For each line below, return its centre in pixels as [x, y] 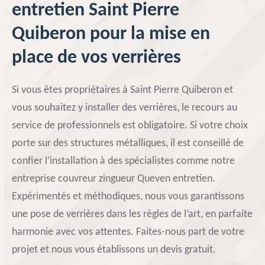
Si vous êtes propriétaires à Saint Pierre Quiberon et [122, 90]
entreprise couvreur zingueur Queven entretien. [114, 179]
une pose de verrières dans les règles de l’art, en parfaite [132, 214]
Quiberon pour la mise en [111, 34]
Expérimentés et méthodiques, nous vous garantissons [128, 197]
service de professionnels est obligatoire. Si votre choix [130, 126]
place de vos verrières [96, 58]
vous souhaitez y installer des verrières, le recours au [125, 108]
